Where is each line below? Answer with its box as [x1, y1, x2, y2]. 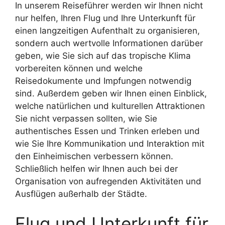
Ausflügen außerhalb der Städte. [15, 188, 147, 199]
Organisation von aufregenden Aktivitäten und [15, 176, 201, 186]
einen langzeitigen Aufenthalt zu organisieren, [15, 25, 200, 36]
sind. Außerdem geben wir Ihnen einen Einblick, [15, 88, 207, 98]
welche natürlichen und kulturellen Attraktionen [15, 100, 205, 111]
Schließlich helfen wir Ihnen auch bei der [15, 163, 178, 174]
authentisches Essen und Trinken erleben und [15, 126, 200, 136]
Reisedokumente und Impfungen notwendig [15, 75, 191, 86]
